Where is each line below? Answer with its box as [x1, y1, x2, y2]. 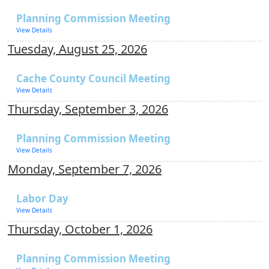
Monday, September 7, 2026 [8, 161, 162, 177]
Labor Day [16, 192, 68, 205]
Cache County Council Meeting [16, 71, 171, 85]
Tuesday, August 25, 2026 [8, 41, 147, 57]
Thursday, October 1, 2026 [8, 221, 153, 237]
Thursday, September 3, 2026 [8, 101, 168, 117]
